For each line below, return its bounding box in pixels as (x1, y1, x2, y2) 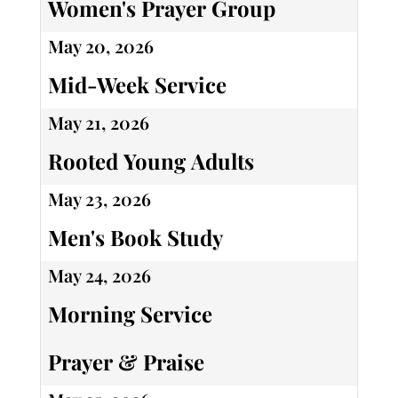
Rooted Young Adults (47, 147, 254, 176)
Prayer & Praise (47, 347, 204, 377)
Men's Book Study (47, 223, 223, 252)
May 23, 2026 (47, 187, 151, 211)
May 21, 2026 (47, 110, 149, 135)
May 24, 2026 (47, 263, 151, 288)
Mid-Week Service (47, 70, 227, 99)
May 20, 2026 (47, 34, 154, 59)
